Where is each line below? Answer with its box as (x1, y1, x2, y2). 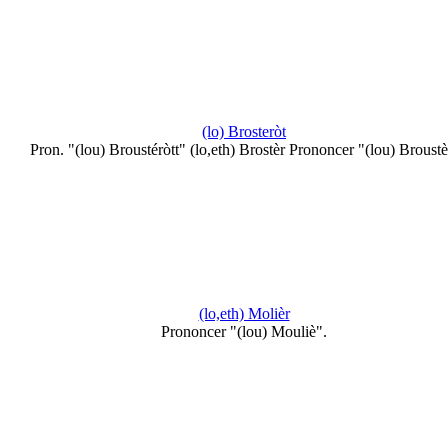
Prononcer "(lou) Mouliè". (161, 322, 327, 340)
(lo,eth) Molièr (198, 304, 290, 322)
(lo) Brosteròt (202, 123, 286, 141)
